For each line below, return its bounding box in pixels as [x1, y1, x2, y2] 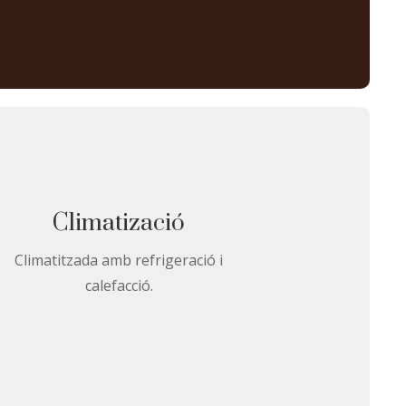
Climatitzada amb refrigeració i [14, 249, 224, 270]
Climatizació [53, 208, 186, 238]
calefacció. [84, 275, 153, 295]
